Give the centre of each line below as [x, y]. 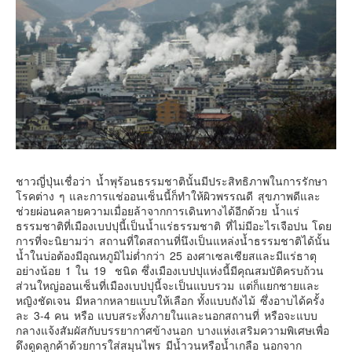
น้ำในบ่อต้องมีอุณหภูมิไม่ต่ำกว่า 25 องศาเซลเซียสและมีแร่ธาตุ [166, 255]
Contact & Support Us [75, 21]
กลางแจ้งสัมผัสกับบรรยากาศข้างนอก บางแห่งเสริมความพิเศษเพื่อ [172, 330]
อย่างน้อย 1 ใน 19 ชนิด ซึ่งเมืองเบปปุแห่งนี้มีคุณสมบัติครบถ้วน [170, 270]
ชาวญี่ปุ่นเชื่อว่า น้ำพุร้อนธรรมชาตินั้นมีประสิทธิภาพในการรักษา [172, 180]
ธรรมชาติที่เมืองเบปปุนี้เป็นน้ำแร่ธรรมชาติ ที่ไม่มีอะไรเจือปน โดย [174, 225]
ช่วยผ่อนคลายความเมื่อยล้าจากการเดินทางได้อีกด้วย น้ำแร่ [158, 210]
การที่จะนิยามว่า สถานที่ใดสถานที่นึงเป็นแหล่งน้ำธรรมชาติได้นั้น [173, 240]
